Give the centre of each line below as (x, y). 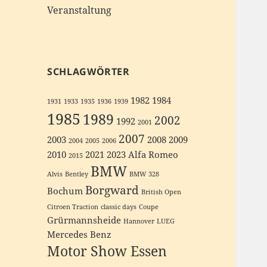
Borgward (112, 190)
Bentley (77, 174)
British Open (162, 192)
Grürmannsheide (84, 221)
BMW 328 (145, 174)
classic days (119, 207)
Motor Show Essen (107, 252)
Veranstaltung (80, 10)
